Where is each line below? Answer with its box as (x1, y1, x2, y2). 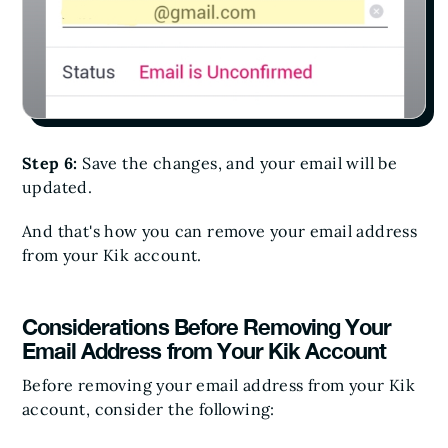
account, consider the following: (22, 398, 275, 419)
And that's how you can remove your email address (22, 220, 418, 241)
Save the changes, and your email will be (82, 152, 398, 173)
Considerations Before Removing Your (22, 313, 392, 340)
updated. (22, 176, 93, 197)
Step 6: (22, 152, 83, 173)
